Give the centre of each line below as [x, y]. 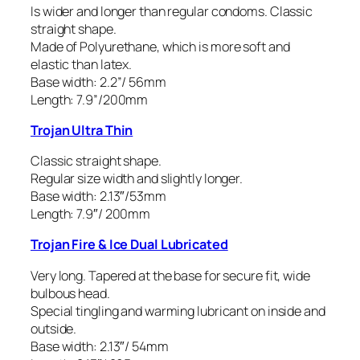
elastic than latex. [82, 64]
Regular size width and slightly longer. [137, 179]
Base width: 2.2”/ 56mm [98, 82]
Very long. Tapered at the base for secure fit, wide [170, 275]
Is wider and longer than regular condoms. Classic [172, 11]
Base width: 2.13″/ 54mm [100, 346]
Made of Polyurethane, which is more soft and [160, 46]
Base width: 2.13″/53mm [98, 196]
